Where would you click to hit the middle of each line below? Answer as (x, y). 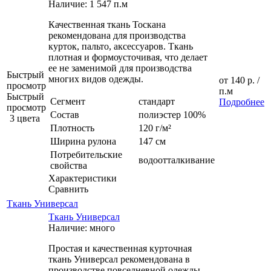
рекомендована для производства (117, 35)
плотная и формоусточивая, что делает (128, 57)
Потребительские (86, 154)
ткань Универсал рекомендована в (119, 259)
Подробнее (242, 102)
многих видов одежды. (96, 79)
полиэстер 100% (172, 114)
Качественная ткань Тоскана (107, 24)
